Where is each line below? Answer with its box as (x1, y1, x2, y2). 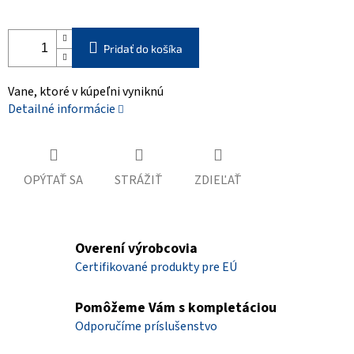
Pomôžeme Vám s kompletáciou (75, 298, 277, 318)
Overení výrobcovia (75, 239, 198, 259)
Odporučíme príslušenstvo (75, 318, 217, 336)
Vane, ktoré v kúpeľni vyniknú (8, 83, 164, 101)
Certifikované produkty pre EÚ (75, 258, 237, 277)
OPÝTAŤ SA (24, 171, 83, 190)
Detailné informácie (8, 100, 115, 119)
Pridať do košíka (104, 42, 183, 56)
